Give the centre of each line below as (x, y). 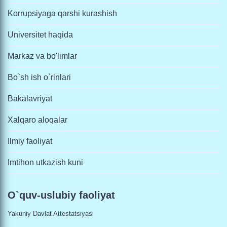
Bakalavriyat (30, 99)
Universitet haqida (40, 35)
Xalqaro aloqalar (37, 120)
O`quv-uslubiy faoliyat (61, 195)
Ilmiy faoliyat (30, 141)
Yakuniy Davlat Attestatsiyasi (51, 214)
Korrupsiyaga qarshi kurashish (62, 13)
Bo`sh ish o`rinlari (39, 77)
